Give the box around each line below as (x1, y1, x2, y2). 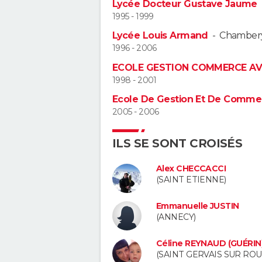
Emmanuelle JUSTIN (156, 201, 239, 212)
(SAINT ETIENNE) (156, 174, 226, 185)
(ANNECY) (156, 212, 196, 223)
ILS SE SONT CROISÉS (112, 136, 243, 151)
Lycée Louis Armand (112, 30, 208, 42)
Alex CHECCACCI (156, 163, 226, 174)
